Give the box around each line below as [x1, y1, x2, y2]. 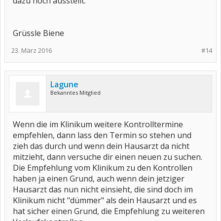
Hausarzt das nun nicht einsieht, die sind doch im [13, 184, 193, 195]
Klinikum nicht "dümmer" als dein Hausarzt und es [13, 195, 197, 206]
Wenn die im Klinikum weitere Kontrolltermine [13, 119, 183, 130]
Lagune [50, 79, 78, 90]
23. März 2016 [11, 46, 52, 55]
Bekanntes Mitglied [50, 89, 101, 96]
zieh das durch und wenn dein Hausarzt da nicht [13, 141, 189, 151]
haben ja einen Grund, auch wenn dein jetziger [13, 173, 184, 184]
